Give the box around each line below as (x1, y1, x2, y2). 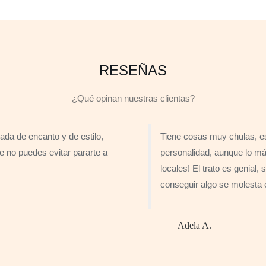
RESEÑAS (99, 62, 167, 78)
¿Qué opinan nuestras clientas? (71, 93, 195, 103)
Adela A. (178, 220, 211, 230)
